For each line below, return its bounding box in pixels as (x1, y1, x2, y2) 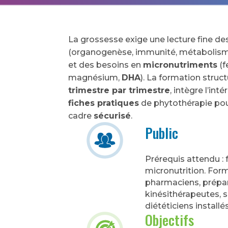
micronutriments (143, 60, 218, 70)
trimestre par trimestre (68, 85, 170, 95)
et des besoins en (68, 60, 144, 70)
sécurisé (94, 110, 131, 121)
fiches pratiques (68, 98, 139, 108)
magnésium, (68, 72, 122, 82)
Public (145, 122, 179, 143)
